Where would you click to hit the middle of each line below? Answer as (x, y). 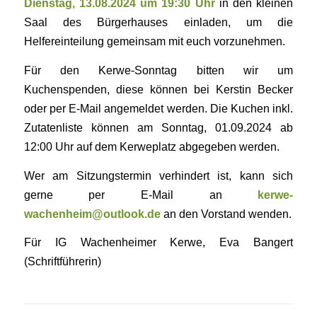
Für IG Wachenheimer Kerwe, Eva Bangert (158, 242)
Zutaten (43, 128)
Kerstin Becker (255, 90)
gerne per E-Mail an (141, 194)
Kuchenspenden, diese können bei (120, 90)
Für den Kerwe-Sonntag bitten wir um (158, 70)
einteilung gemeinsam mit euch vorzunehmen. (169, 41)
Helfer (39, 41)
